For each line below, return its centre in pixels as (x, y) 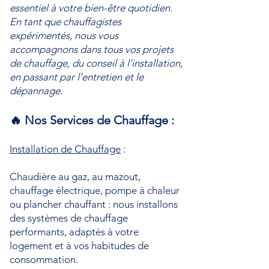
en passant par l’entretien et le (77, 77)
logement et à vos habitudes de (79, 246)
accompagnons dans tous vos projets (92, 49)
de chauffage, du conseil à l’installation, (96, 63)
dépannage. (36, 91)
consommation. (44, 259)
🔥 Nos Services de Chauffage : (92, 120)
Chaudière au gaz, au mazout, (75, 177)
